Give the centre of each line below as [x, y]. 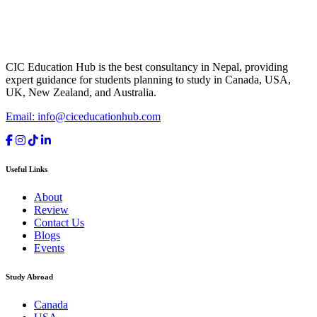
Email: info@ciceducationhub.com [83, 117]
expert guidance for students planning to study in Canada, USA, [148, 80]
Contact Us [59, 223]
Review [51, 210]
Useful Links [27, 169]
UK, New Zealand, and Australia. [81, 93]
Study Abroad [29, 277]
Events [49, 248]
